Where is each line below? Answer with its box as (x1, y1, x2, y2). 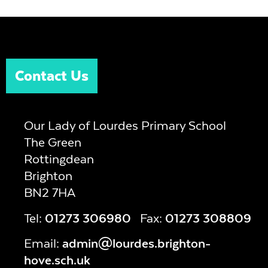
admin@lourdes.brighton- (62, 236, 211, 251)
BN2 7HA (23, 185, 75, 200)
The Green (23, 135, 81, 150)
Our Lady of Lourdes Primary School (23, 118, 226, 133)
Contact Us (14, 67, 89, 85)
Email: (23, 236, 62, 251)
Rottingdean (23, 151, 94, 167)
